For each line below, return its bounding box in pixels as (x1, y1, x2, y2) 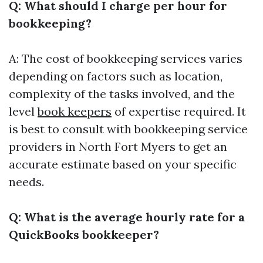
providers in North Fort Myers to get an (9, 139, 227, 154)
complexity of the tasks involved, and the (9, 86, 235, 101)
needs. (9, 174, 44, 189)
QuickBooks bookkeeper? (9, 227, 159, 242)
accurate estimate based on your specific (9, 157, 237, 171)
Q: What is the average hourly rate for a (9, 210, 245, 224)
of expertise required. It (112, 104, 246, 119)
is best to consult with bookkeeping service (9, 122, 248, 136)
